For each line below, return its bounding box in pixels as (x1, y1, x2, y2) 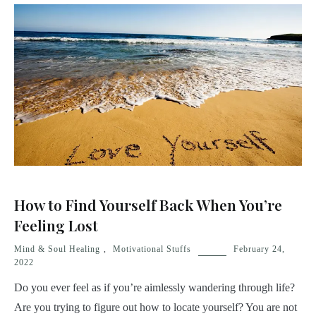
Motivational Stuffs (113, 244, 191, 255)
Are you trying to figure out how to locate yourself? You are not (14, 301, 297, 314)
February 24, (233, 244, 285, 255)
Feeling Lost (14, 215, 98, 236)
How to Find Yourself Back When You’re (14, 195, 282, 215)
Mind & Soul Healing (14, 244, 100, 255)
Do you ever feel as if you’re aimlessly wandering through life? (14, 281, 295, 294)
